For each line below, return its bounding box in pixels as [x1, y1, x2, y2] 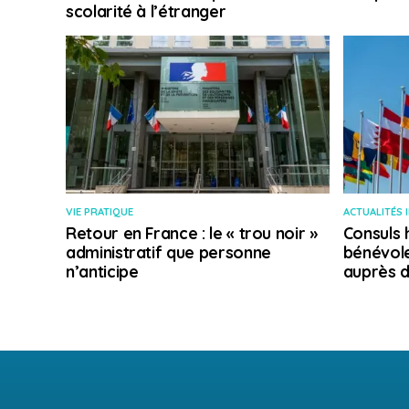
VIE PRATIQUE [66, 205, 133, 219]
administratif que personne [66, 242, 271, 263]
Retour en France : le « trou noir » [66, 223, 318, 244]
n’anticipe [66, 261, 139, 282]
